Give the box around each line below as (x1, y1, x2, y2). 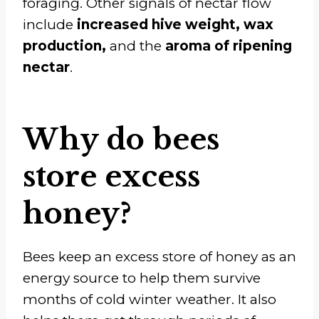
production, (23, 37, 110, 54)
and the (110, 37, 162, 54)
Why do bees (23, 121, 219, 157)
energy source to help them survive (23, 269, 261, 286)
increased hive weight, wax (77, 16, 273, 33)
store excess (23, 158, 200, 194)
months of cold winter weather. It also (23, 291, 276, 308)
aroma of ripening (162, 37, 292, 54)
